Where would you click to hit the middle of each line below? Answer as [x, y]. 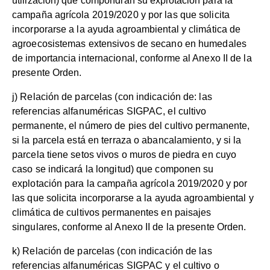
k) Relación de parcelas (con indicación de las [112, 251]
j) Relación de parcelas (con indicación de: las [112, 97]
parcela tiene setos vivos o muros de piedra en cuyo [124, 155]
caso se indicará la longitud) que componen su [113, 169]
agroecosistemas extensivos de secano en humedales [129, 44]
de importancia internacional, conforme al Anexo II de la [132, 58]
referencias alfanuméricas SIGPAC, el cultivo [109, 111]
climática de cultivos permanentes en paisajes [112, 213]
